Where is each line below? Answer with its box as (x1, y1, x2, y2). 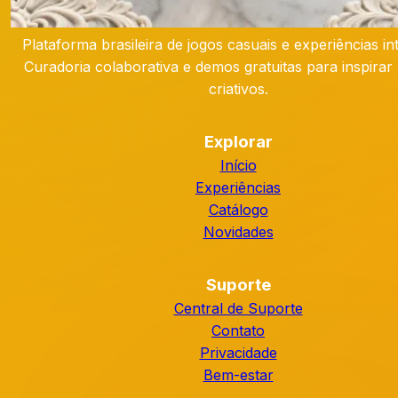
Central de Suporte (173, 299, 303, 317)
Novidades (203, 223, 274, 241)
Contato (211, 322, 265, 339)
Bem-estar (203, 366, 274, 384)
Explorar (203, 131, 273, 152)
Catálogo (208, 201, 268, 219)
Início (219, 156, 257, 174)
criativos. (208, 80, 268, 98)
